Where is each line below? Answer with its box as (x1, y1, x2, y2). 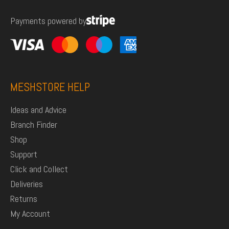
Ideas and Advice (10, 104, 66, 116)
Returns (10, 193, 37, 204)
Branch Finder (10, 119, 57, 130)
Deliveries (10, 178, 43, 190)
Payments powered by (10, 15, 86, 27)
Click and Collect (10, 163, 68, 175)
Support (10, 148, 37, 160)
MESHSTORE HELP (10, 79, 90, 95)
